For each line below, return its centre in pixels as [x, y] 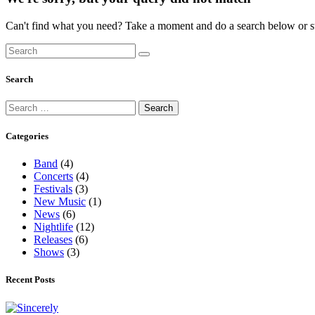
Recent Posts [30, 280]
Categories [27, 136]
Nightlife [53, 227]
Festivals [53, 189]
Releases [53, 240]
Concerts [53, 176]
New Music [60, 202]
